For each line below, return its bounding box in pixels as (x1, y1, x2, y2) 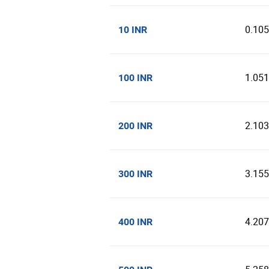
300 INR (118, 168, 153, 180)
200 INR (118, 120, 153, 131)
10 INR (118, 24, 147, 35)
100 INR (118, 72, 153, 83)
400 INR (118, 216, 153, 228)
